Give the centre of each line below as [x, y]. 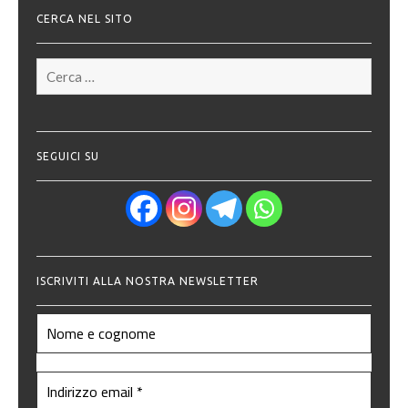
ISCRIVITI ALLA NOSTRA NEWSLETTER [148, 281]
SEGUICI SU [68, 157]
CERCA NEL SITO [85, 19]
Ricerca [56, 66]
